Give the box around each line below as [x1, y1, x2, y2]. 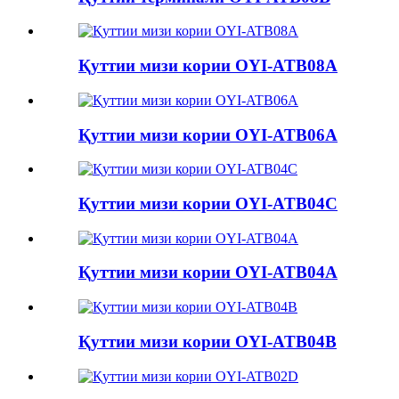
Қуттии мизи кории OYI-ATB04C [78, 194, 338, 213]
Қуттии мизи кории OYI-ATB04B [78, 331, 337, 351]
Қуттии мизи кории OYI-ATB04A [78, 263, 338, 282]
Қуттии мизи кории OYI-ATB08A [78, 56, 338, 76]
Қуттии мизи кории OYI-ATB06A [78, 125, 338, 144]
